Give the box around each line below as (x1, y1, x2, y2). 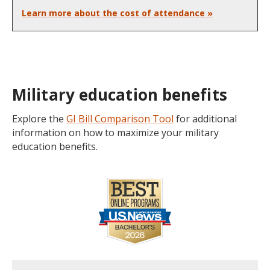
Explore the (12, 112, 66, 126)
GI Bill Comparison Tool (66, 112, 174, 126)
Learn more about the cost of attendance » (22, 7, 213, 19)
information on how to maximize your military (12, 126, 219, 140)
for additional (174, 112, 237, 126)
